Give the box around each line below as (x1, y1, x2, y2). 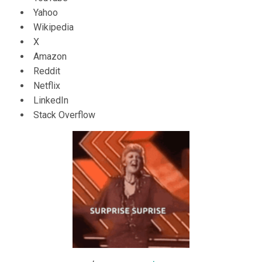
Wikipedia (33, 22, 74, 33)
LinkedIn (33, 95, 68, 106)
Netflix (33, 80, 60, 92)
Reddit (33, 65, 60, 77)
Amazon (33, 51, 67, 63)
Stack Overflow (33, 109, 95, 121)
